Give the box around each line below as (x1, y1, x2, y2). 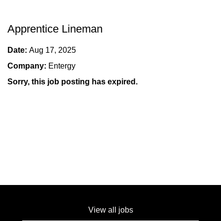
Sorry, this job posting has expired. (7, 77, 138, 86)
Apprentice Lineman (7, 23, 103, 35)
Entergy (48, 62, 75, 70)
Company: (7, 62, 48, 70)
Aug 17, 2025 (29, 46, 76, 54)
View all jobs (88, 206, 133, 214)
